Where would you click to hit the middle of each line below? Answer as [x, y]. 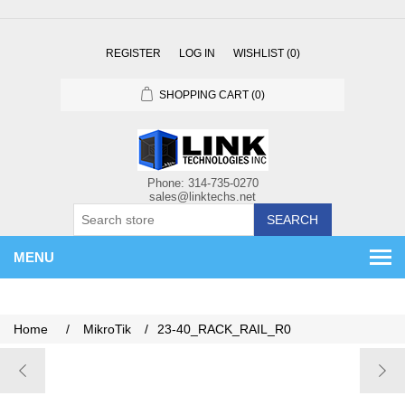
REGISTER [133, 53]
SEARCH [292, 220]
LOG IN [197, 53]
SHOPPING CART [203, 95]
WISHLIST [258, 53]
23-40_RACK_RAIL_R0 [224, 329]
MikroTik [107, 329]
